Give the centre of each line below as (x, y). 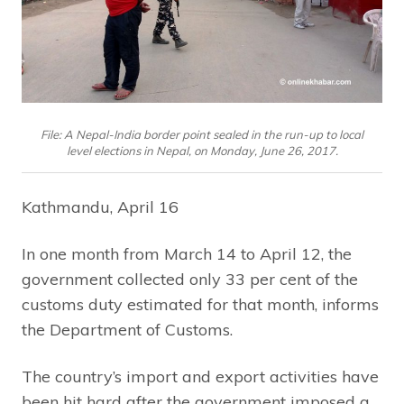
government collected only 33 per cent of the (190, 279)
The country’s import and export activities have (200, 376)
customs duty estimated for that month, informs (200, 304)
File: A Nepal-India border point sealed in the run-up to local (202, 134)
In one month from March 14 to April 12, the (187, 253)
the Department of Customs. (127, 329)
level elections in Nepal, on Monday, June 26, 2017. (202, 150)
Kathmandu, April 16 (100, 207)
